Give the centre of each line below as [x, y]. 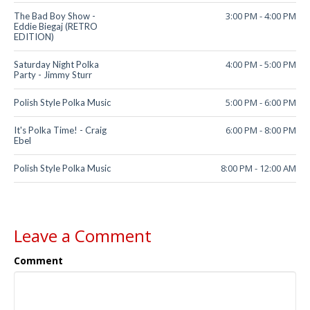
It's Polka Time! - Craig [60, 130]
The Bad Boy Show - [55, 16]
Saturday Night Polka [56, 65]
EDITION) [34, 37]
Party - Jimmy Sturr [53, 75]
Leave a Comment [83, 236]
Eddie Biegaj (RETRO [56, 27]
